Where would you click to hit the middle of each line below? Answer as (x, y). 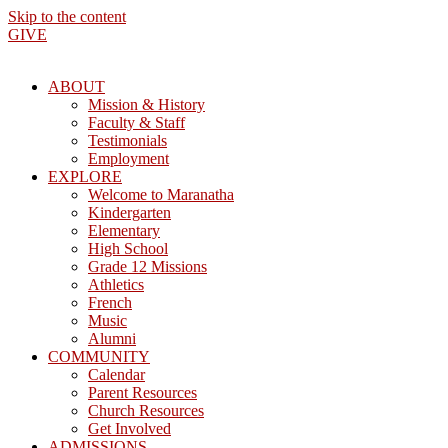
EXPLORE (85, 176)
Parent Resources (142, 392)
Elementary (124, 230)
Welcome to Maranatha (161, 194)
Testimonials (127, 140)
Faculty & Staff (136, 122)
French (110, 302)
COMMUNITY (99, 356)
